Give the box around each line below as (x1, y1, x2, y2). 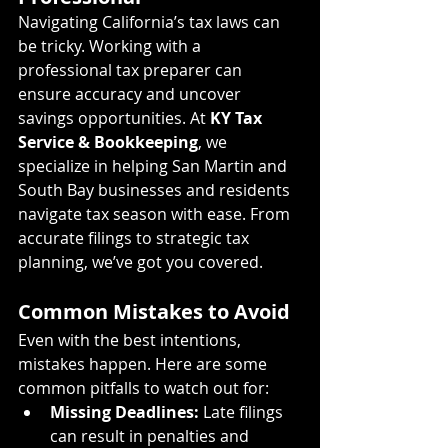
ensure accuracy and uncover (18, 82, 245, 105)
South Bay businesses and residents (18, 178, 294, 201)
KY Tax (210, 106, 266, 129)
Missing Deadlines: (50, 400, 199, 423)
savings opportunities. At (18, 106, 210, 129)
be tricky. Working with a (18, 34, 205, 57)
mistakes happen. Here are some (18, 352, 271, 375)
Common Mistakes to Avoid (18, 297, 290, 325)
